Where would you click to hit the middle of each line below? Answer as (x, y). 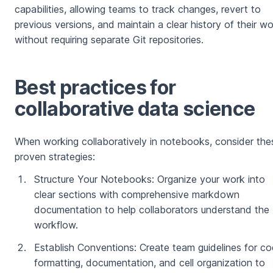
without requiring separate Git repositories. (109, 40)
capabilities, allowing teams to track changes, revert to (138, 9)
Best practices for (95, 88)
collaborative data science (135, 109)
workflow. (56, 225)
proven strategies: (55, 157)
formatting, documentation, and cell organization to (150, 263)
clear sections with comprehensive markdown (137, 195)
